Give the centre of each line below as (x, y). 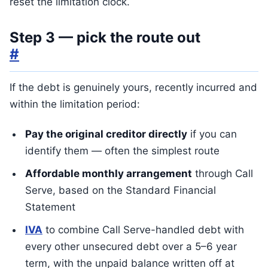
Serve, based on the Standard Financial (121, 190)
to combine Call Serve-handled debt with (143, 230)
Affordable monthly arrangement (109, 173)
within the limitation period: (75, 104)
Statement (50, 207)
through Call (223, 173)
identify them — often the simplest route (122, 151)
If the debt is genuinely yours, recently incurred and (133, 87)
